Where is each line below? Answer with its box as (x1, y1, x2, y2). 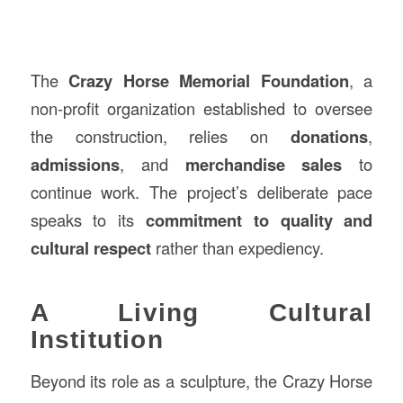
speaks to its (30, 207, 146, 231)
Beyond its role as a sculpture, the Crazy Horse (30, 369, 373, 393)
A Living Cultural (30, 298, 373, 327)
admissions (30, 151, 120, 176)
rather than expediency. (150, 235, 324, 259)
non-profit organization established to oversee (30, 95, 373, 120)
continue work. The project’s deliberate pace (30, 179, 373, 203)
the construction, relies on (30, 123, 291, 148)
